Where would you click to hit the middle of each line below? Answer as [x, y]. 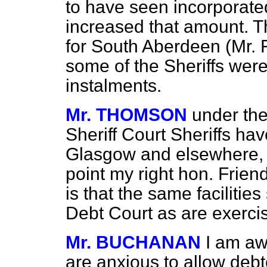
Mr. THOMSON [126, 115]
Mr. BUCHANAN [133, 242]
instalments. [114, 86]
